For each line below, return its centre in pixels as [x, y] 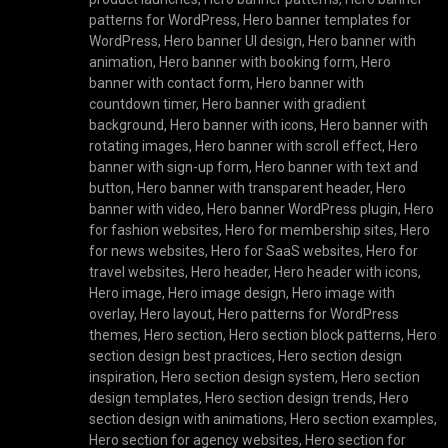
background [127, 125]
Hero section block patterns [315, 335]
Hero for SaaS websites [286, 251]
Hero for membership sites [310, 230]
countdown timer [143, 104]
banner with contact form [170, 83]
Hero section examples [362, 419]
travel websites [137, 272]
